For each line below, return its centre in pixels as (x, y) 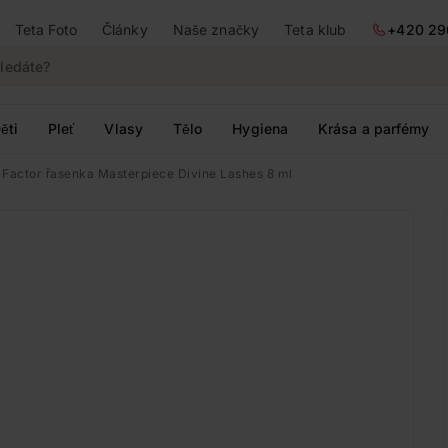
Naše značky (215, 29)
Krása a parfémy (374, 128)
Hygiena (260, 128)
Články (125, 29)
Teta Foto (45, 29)
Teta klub (315, 29)
